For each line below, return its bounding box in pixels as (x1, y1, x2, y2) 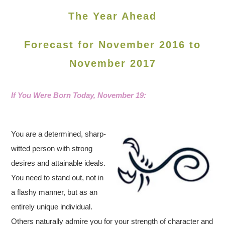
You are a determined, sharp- (11, 130, 106, 138)
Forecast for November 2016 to (24, 39, 201, 50)
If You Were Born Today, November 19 (11, 91, 144, 99)
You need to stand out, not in (11, 173, 104, 182)
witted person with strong (11, 144, 93, 153)
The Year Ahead (68, 11, 157, 22)
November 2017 (69, 58, 156, 69)
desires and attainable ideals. (11, 159, 106, 167)
